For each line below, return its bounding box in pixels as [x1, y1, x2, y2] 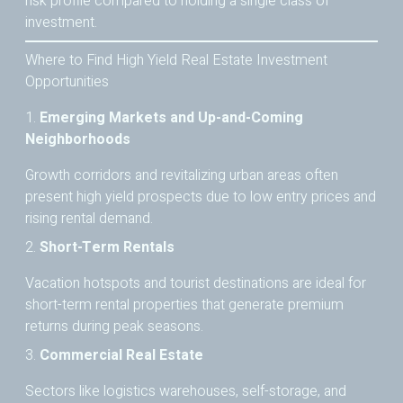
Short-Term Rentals [40, 237, 175, 259]
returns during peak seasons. [25, 316, 203, 338]
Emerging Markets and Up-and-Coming [40, 107, 303, 130]
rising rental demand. [25, 208, 153, 230]
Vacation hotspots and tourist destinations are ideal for [25, 273, 366, 295]
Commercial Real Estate [40, 345, 203, 367]
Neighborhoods [25, 129, 130, 151]
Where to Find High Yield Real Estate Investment [25, 49, 327, 72]
